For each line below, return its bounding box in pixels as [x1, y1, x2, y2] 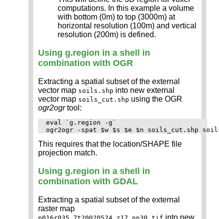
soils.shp [78, 87, 113, 94]
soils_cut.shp [78, 95, 129, 103]
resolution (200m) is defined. [58, 30, 156, 39]
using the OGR [129, 94, 182, 103]
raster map [38, 204, 75, 213]
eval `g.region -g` [46, 118, 116, 126]
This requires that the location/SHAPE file [38, 139, 182, 148]
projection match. [38, 148, 97, 157]
